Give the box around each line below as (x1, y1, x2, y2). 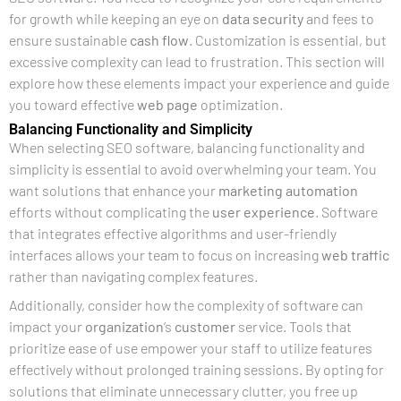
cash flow (130, 30, 189, 48)
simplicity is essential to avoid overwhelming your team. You (9, 159, 377, 177)
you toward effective (9, 95, 137, 113)
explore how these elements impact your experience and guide (9, 73, 389, 91)
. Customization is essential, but (189, 30, 387, 48)
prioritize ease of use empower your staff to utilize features (9, 338, 372, 356)
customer (175, 317, 235, 335)
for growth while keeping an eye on (9, 9, 222, 27)
